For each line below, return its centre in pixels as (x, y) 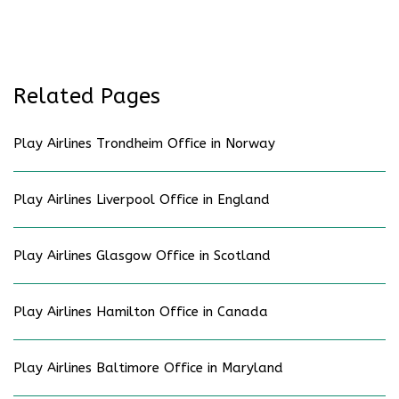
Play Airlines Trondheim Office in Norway (144, 143)
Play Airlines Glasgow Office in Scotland (142, 255)
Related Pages (87, 96)
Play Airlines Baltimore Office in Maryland (148, 367)
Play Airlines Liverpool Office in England (142, 199)
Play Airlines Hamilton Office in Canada (141, 311)
